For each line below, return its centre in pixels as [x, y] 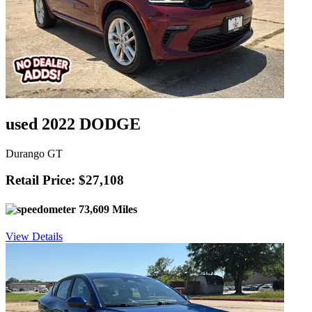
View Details [34, 236]
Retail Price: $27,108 [65, 180]
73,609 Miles [107, 209]
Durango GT [34, 153]
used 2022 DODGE [73, 124]
